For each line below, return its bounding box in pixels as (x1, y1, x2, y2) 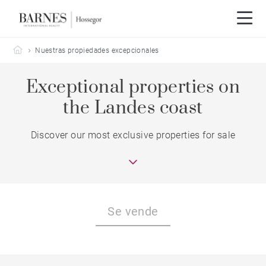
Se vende (107, 204, 159, 218)
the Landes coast (63, 97, 203, 119)
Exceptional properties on (26, 76, 240, 99)
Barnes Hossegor (22, 46, 80, 54)
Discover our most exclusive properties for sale (30, 129, 236, 141)
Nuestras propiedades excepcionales (35, 46, 159, 55)
